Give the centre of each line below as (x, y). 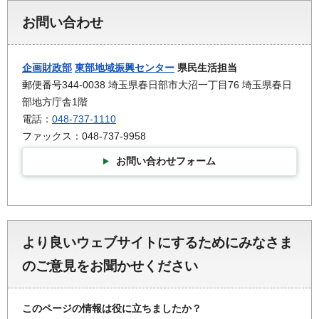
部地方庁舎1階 (55, 101)
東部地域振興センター (125, 67)
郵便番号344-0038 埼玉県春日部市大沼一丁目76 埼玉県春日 (157, 84)
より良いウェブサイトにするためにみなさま (157, 243)
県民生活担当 (206, 67)
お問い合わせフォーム (166, 161)
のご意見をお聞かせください (110, 266)
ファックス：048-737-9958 (84, 136)
